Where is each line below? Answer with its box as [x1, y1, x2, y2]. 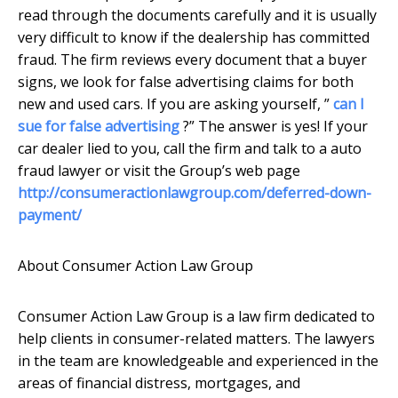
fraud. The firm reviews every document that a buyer [18, 50, 367, 70]
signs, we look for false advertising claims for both [18, 72, 354, 92]
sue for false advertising [18, 116, 179, 137]
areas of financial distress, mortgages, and [18, 373, 300, 394]
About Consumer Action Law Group [18, 256, 253, 276]
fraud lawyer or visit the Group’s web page [18, 161, 300, 181]
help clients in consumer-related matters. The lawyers [18, 329, 375, 349]
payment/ [18, 205, 82, 226]
